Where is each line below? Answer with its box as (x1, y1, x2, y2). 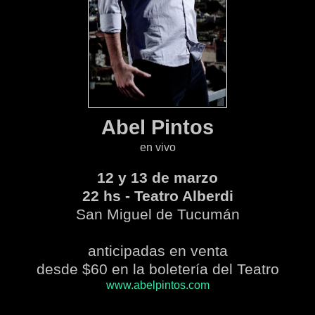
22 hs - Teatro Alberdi (82, 188, 233, 205)
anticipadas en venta (87, 243, 228, 259)
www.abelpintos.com (105, 279, 210, 292)
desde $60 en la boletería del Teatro (36, 261, 279, 278)
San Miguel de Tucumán (75, 206, 240, 223)
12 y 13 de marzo (97, 169, 218, 186)
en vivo (139, 141, 176, 154)
